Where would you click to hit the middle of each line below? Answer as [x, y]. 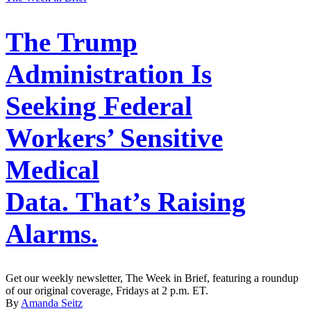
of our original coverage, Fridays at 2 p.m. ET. [107, 291]
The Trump [72, 42]
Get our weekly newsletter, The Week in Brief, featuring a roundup [152, 278]
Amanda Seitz [52, 303]
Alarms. [52, 234]
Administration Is [109, 74]
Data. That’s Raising [126, 202]
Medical [52, 170]
